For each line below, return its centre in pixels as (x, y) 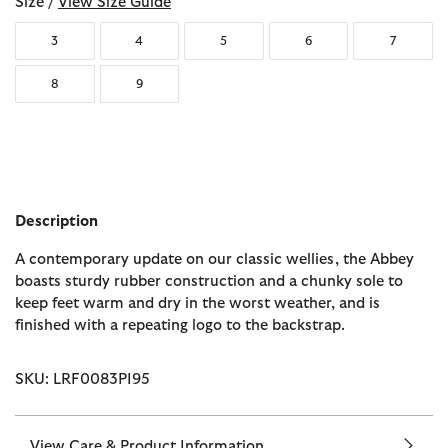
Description (56, 222)
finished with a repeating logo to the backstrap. (180, 326)
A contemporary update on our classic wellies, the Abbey (214, 260)
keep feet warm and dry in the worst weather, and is (197, 304)
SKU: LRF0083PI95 (82, 380)
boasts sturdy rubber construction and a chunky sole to (209, 282)
